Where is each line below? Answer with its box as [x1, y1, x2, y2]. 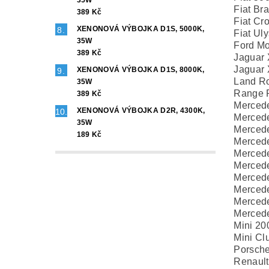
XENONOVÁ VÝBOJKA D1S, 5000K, [76, 25, 205, 34]
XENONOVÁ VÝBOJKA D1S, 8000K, [76, 65, 205, 74]
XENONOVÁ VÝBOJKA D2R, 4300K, [76, 106, 205, 115]
